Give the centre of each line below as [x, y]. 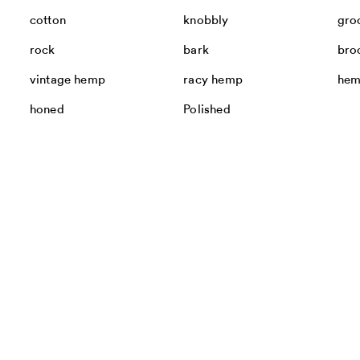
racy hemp [213, 80]
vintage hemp [67, 80]
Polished [207, 110]
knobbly [206, 21]
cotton [47, 21]
